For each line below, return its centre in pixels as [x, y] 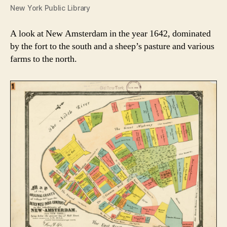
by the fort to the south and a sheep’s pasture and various [112, 47]
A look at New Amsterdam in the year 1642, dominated [110, 34]
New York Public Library [50, 8]
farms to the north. [44, 59]
